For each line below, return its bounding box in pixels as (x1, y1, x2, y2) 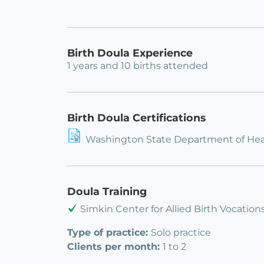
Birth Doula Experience (67, 47, 193, 60)
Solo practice (151, 227, 211, 239)
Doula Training (67, 185, 147, 198)
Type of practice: (67, 227, 151, 239)
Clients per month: (67, 241, 163, 253)
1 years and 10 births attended (67, 60, 208, 72)
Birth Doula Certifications (67, 111, 206, 124)
